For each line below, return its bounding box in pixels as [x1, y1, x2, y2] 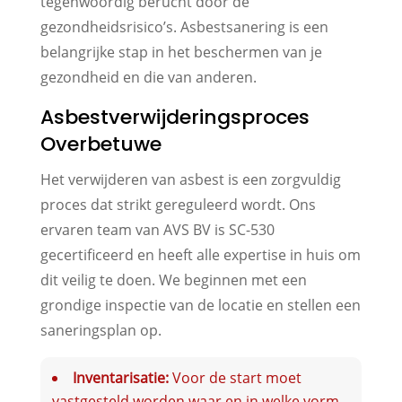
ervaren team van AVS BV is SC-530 [39, 219, 275, 240]
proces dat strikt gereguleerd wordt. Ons [39, 194, 316, 214]
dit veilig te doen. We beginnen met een [39, 269, 307, 290]
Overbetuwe [39, 129, 162, 158]
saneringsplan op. [39, 319, 162, 340]
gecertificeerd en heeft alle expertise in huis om [39, 244, 361, 265]
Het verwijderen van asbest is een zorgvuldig [39, 169, 341, 189]
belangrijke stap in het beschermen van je [39, 41, 322, 62]
